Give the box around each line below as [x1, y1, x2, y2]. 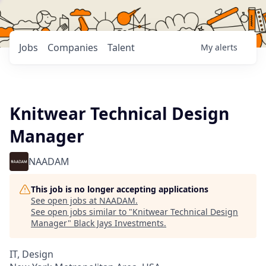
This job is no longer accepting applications [31, 183, 208, 195]
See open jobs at [31, 195, 99, 206]
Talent [107, 41, 135, 54]
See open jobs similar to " [31, 206, 132, 217]
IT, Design [9, 248, 53, 261]
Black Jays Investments [74, 217, 164, 229]
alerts [215, 42, 237, 53]
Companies [47, 41, 98, 54]
